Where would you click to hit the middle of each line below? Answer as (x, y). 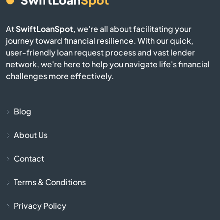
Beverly (110, 72)
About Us (31, 135)
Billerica (110, 99)
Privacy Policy (40, 205)
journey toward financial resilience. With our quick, (100, 40)
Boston (110, 178)
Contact (29, 158)
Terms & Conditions (50, 182)
